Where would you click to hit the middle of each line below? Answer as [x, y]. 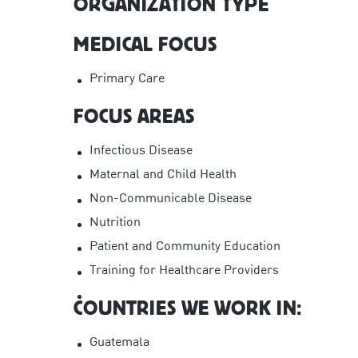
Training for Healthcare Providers [185, 270]
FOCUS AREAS [134, 116]
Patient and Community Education [185, 247]
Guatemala [120, 342]
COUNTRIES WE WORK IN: [188, 308]
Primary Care [127, 79]
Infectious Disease [141, 151]
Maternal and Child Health [163, 175]
